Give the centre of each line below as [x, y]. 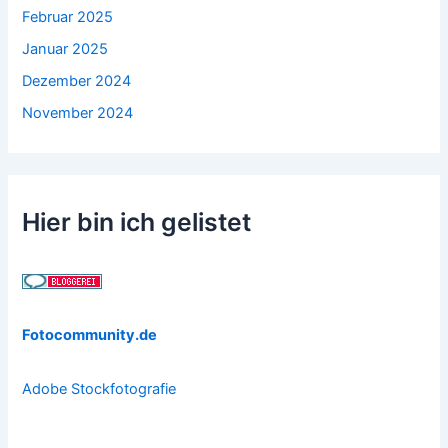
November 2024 [78, 113]
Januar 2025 [65, 49]
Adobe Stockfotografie [99, 389]
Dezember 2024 [77, 81]
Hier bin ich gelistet [137, 222]
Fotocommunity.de [90, 334]
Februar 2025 [68, 17]
